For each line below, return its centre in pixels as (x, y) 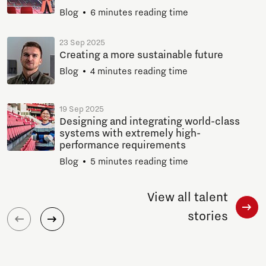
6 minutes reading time (139, 12)
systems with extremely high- (130, 133)
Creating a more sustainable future (141, 55)
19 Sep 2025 (82, 109)
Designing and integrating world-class (150, 121)
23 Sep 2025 (82, 42)
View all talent (187, 197)
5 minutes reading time (139, 161)
